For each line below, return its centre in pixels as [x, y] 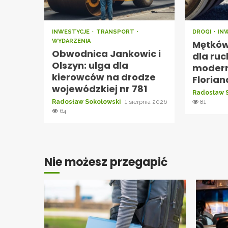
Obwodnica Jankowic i [106, 53]
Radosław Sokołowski [87, 102]
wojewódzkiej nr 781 [99, 89]
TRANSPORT [116, 32]
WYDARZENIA [71, 41]
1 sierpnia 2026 [146, 102]
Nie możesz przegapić [106, 162]
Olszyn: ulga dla [90, 65]
